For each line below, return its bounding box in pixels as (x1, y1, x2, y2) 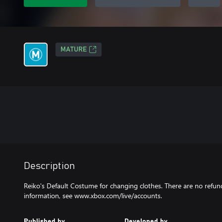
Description (24, 161, 75, 171)
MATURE (60, 46, 87, 53)
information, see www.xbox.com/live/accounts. (24, 191, 162, 200)
